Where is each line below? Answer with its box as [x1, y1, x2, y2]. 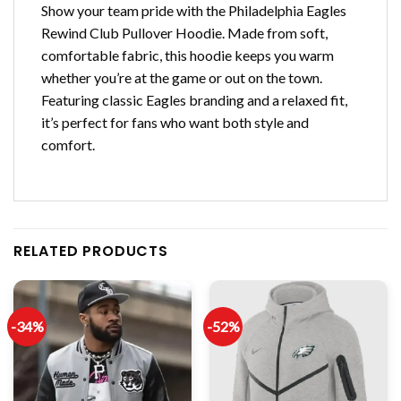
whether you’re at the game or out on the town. [41, 68, 322, 86]
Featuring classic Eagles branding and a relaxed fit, [41, 90, 347, 108]
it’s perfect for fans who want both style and [41, 113, 309, 131]
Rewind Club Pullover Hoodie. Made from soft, [41, 23, 328, 41]
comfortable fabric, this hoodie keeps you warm [41, 46, 334, 64]
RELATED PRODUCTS [13, 241, 168, 262]
